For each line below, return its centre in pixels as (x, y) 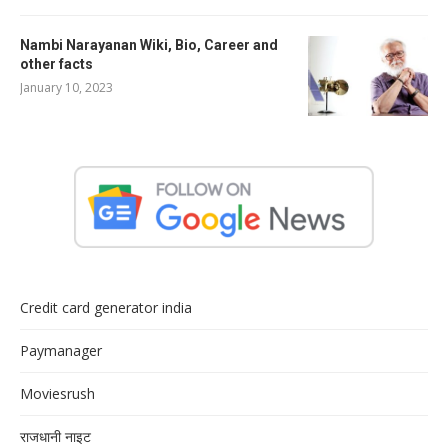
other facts (56, 63)
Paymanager (61, 350)
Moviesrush (57, 393)
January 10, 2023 (66, 87)
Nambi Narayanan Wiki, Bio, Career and (149, 44)
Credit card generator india (106, 307)
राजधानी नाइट (55, 436)
